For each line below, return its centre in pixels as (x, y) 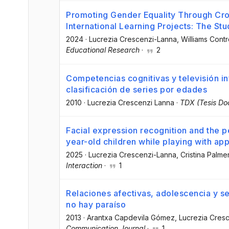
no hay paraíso (96, 204)
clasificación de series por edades (136, 89)
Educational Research (103, 50)
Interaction (84, 165)
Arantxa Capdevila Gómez (131, 217)
